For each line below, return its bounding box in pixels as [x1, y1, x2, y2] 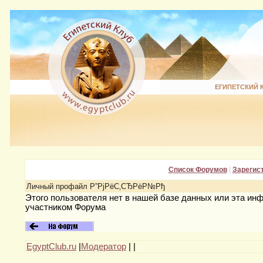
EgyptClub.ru [26, 241, 76, 251]
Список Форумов [168, 166, 227, 174]
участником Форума [25, 203, 106, 212]
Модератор [81, 241, 126, 251]
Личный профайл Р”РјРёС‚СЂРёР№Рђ [26, 182, 165, 191]
